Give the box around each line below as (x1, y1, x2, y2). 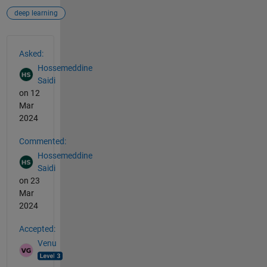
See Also (5, 34, 55, 49)
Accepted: (18, 223, 55, 234)
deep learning (14, 8, 58, 17)
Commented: (18, 136, 66, 146)
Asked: (18, 48, 44, 58)
